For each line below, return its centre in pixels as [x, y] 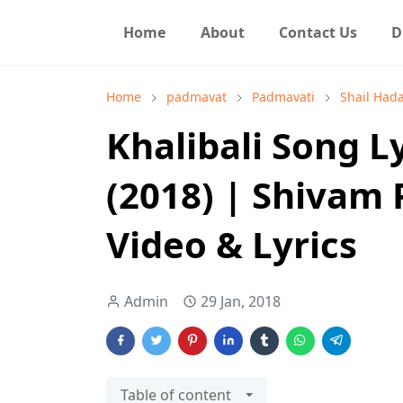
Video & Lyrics [232, 244]
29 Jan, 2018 [241, 301]
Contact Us [318, 32]
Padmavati [283, 97]
